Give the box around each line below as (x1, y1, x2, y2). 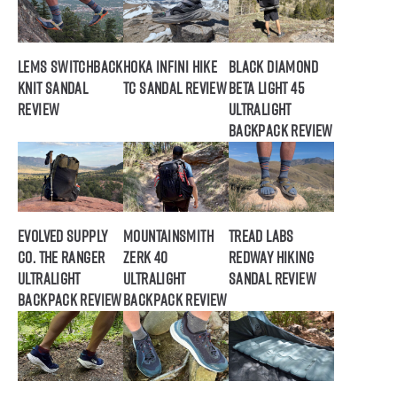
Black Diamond (228, 55, 318, 78)
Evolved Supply (18, 224, 108, 247)
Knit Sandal (18, 76, 89, 99)
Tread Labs (228, 224, 294, 247)
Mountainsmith (122, 224, 214, 247)
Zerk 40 (122, 245, 168, 269)
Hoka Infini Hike (122, 55, 218, 78)
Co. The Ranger (18, 245, 105, 269)
